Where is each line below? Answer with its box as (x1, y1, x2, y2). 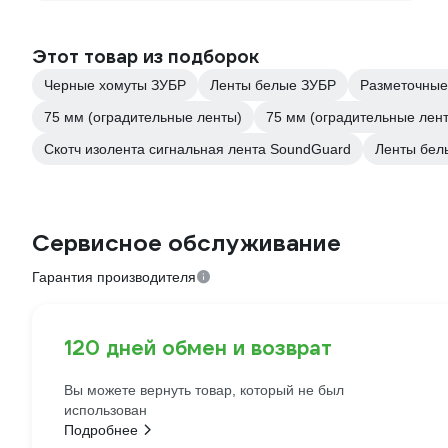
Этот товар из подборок (32, 45, 259, 68)
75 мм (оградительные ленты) (44, 109, 242, 125)
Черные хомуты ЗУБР (44, 77, 186, 93)
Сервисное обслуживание (32, 228, 341, 258)
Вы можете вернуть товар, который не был (64, 382, 344, 398)
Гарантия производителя (32, 269, 196, 285)
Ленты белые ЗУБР (210, 77, 336, 93)
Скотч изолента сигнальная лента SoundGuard (44, 141, 351, 157)
